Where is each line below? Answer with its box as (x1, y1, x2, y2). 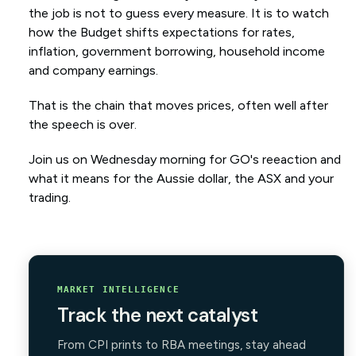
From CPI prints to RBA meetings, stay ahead (56, 338, 306, 353)
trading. (28, 190, 71, 206)
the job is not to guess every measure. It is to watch (28, 6, 329, 21)
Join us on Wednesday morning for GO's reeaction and (28, 152, 341, 168)
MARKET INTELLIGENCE (56, 284, 180, 296)
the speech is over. (28, 117, 137, 133)
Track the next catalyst (56, 303, 258, 328)
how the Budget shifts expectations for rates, (28, 25, 295, 41)
